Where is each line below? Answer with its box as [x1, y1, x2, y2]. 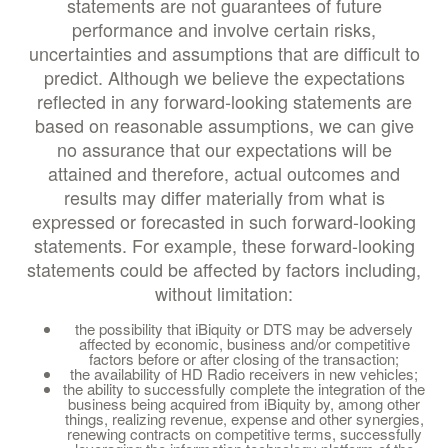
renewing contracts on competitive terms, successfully [66, 423, 422, 444]
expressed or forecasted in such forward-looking [32, 208, 416, 234]
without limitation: [155, 280, 293, 306]
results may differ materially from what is [63, 184, 385, 210]
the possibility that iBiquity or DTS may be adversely [75, 318, 413, 339]
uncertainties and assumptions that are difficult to [28, 40, 420, 66]
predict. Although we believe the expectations [43, 64, 405, 90]
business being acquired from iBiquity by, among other [68, 393, 420, 414]
